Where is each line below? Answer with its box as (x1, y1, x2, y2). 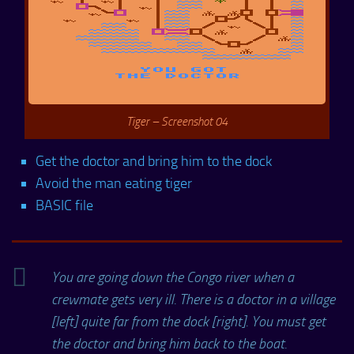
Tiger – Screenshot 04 (126, 114, 228, 129)
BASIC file (36, 196, 93, 214)
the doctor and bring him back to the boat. (51, 334, 287, 352)
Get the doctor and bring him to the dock (36, 152, 272, 170)
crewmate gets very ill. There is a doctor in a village (51, 290, 335, 308)
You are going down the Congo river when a (51, 268, 294, 286)
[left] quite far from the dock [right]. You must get (51, 312, 326, 330)
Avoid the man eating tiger (36, 174, 192, 192)
